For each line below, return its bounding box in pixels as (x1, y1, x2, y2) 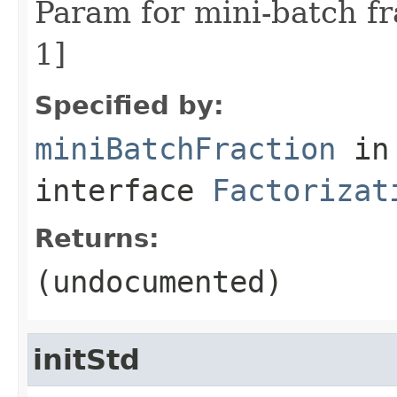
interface (35, 172, 212, 208)
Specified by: (35, 90, 224, 121)
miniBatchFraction (35, 130, 336, 167)
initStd (33, 343, 140, 376)
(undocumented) (35, 263, 283, 300)
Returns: (35, 222, 160, 253)
